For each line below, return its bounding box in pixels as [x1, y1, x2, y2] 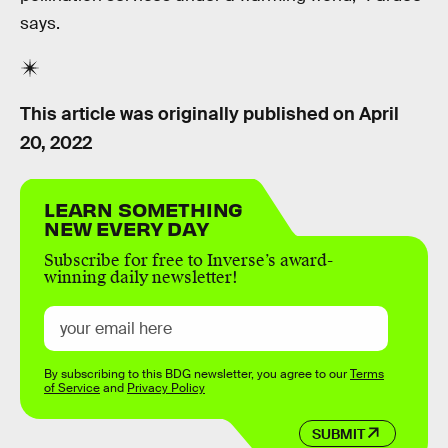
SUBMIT [311, 424, 365, 443]
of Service [44, 380, 100, 397]
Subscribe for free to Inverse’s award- [44, 250, 333, 272]
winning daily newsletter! [44, 267, 238, 289]
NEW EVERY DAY [44, 215, 209, 241]
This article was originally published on [20, 102, 359, 125]
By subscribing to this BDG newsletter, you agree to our [44, 366, 350, 383]
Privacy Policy [127, 380, 205, 397]
